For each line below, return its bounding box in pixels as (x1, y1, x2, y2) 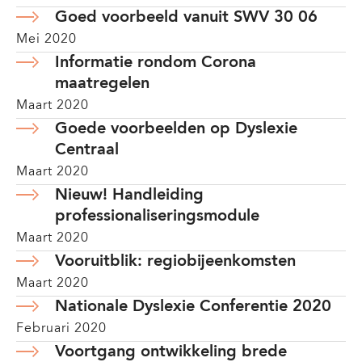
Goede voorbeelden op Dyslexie (55, 121, 297, 137)
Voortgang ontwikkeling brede (55, 344, 287, 360)
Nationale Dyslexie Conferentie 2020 (55, 299, 331, 315)
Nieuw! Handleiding (55, 187, 204, 204)
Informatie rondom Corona (55, 55, 256, 71)
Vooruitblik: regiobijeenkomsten (55, 254, 296, 270)
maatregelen (55, 76, 149, 92)
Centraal (55, 142, 119, 158)
